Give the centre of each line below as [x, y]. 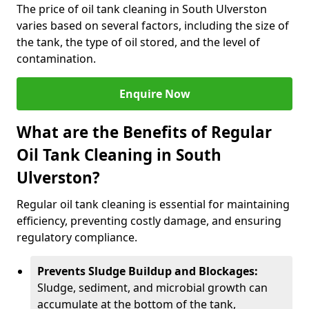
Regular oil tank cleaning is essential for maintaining [153, 204]
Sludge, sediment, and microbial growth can [152, 288]
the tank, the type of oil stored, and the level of [138, 42]
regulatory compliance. [78, 237]
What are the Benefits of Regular [144, 132]
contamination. [58, 59]
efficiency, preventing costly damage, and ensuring [149, 221]
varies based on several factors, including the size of [153, 26]
